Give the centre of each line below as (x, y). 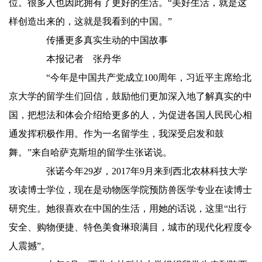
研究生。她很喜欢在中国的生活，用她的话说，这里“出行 (128, 208)
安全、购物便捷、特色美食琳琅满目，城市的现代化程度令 (130, 227)
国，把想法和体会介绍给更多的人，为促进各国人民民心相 (130, 115)
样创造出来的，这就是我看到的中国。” (90, 21)
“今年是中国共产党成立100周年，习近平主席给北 (139, 77)
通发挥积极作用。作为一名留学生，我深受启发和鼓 (116, 134)
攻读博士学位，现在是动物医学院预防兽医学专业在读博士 (130, 190)
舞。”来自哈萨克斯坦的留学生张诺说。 (90, 152)
